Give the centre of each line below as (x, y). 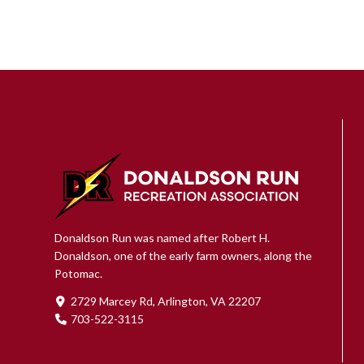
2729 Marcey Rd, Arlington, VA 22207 (166, 301)
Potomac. (78, 274)
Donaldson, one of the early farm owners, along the (183, 256)
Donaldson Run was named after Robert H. (162, 238)
